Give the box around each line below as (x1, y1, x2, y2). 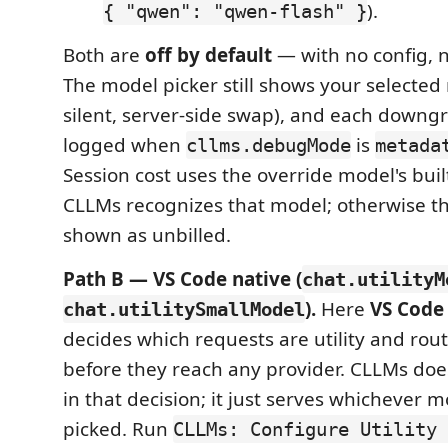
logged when (63, 132, 186, 158)
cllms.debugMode (186, 134, 351, 156)
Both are (63, 42, 145, 68)
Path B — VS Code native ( (63, 266, 302, 292)
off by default (145, 42, 272, 68)
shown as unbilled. (63, 222, 231, 248)
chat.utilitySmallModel (63, 298, 305, 320)
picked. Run (63, 416, 173, 442)
